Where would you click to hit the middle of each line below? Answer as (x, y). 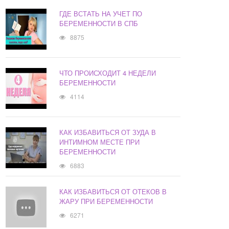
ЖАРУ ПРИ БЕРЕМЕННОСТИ (106, 201)
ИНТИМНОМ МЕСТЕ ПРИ (100, 142)
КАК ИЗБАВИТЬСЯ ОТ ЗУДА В (108, 132)
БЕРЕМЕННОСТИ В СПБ (99, 24)
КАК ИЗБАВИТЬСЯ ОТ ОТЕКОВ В (113, 192)
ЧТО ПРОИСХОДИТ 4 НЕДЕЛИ (108, 73)
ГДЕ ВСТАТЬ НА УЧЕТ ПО (101, 14)
